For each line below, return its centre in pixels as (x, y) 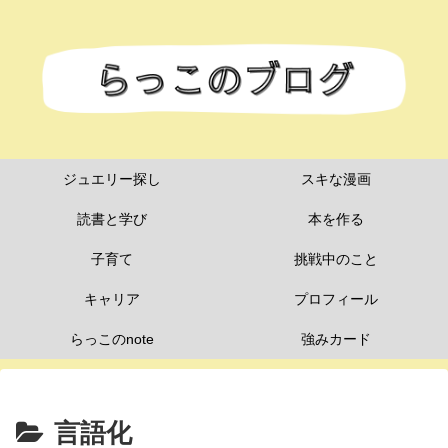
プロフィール (336, 298)
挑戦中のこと (336, 258)
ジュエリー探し (112, 178)
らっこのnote (112, 338)
